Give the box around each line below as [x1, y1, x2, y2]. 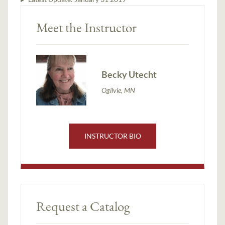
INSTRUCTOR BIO [84, 132, 141, 141]
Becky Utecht [101, 68, 157, 80]
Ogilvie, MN [101, 85, 136, 94]
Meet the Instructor [36, 19, 137, 37]
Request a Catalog [36, 197, 131, 215]
